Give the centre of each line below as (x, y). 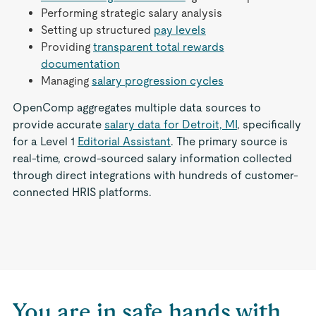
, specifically (269, 124)
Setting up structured (97, 30)
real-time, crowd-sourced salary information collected (152, 158)
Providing (67, 47)
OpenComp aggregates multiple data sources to (136, 108)
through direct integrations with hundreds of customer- (155, 175)
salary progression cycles (157, 81)
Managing (66, 81)
